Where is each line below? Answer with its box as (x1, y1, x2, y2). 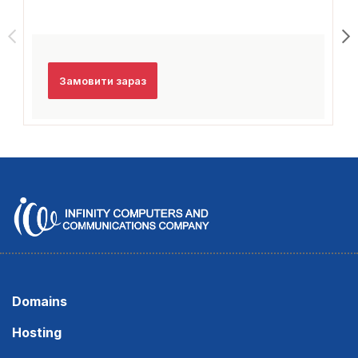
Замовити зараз (59, 74, 146, 87)
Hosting (12, 324, 62, 341)
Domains (12, 293, 67, 310)
